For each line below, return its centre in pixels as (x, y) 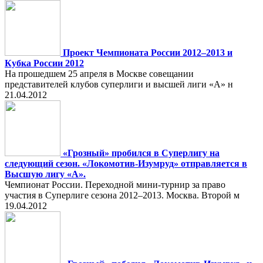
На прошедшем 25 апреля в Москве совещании (99, 74)
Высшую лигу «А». (45, 174)
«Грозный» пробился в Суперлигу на (141, 153)
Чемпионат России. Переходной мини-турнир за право (115, 185)
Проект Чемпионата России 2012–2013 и (148, 53)
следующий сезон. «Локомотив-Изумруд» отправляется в (126, 163)
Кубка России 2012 (44, 63)
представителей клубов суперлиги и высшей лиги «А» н (119, 84)
